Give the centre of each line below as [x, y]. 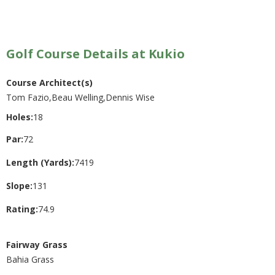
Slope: [19, 185]
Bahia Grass [30, 259]
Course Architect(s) [49, 82]
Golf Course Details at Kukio [95, 53]
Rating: [22, 209]
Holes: [20, 117]
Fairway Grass [37, 244]
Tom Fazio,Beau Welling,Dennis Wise [80, 97]
